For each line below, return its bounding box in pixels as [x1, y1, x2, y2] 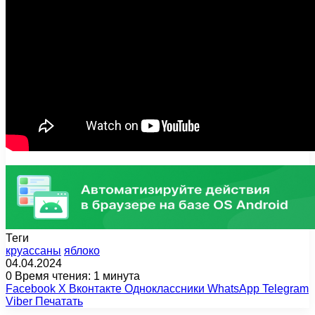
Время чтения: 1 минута [12, 269, 140, 282]
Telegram [262, 282, 309, 295]
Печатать [35, 295, 83, 307]
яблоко [64, 244, 100, 257]
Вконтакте [69, 282, 122, 295]
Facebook [6, 282, 56, 295]
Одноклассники [124, 282, 205, 295]
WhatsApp [207, 282, 259, 295]
